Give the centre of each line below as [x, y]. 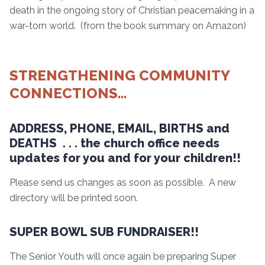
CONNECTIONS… [68, 93]
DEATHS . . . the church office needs [114, 143]
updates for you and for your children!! [125, 158]
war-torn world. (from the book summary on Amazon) [128, 25]
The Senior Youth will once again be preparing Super [123, 256]
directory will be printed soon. [74, 198]
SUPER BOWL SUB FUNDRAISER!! [104, 232]
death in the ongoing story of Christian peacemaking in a [132, 10]
